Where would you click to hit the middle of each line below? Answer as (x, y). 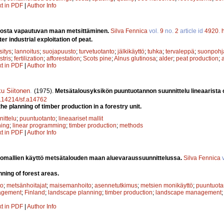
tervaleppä (180, 51)
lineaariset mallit (81, 118)
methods (131, 125)
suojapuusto (59, 51)
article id (191, 31)
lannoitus (27, 51)
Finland (35, 192)
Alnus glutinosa (135, 58)
